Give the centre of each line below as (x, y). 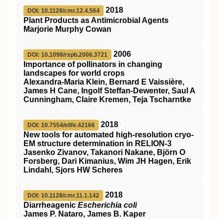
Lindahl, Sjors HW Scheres (73, 170)
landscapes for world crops (74, 73)
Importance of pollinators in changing (93, 64)
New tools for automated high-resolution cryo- (109, 134)
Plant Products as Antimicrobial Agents (96, 20)
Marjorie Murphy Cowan (67, 29)
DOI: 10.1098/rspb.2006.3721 (67, 55)
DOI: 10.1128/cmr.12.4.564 (64, 11)
